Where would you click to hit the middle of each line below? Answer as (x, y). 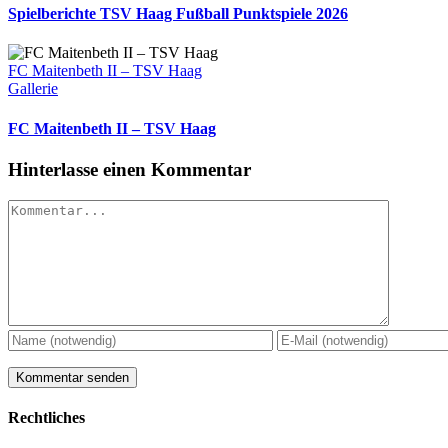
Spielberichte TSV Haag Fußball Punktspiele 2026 (178, 14)
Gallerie (33, 89)
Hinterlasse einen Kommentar (129, 169)
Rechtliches (46, 417)
